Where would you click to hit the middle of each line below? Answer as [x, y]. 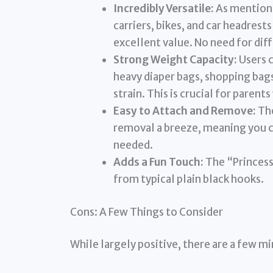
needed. [133, 145]
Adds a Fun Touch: [158, 162]
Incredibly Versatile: [163, 9]
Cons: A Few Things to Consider [146, 212]
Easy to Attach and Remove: [184, 111]
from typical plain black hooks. [188, 179]
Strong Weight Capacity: [175, 60]
